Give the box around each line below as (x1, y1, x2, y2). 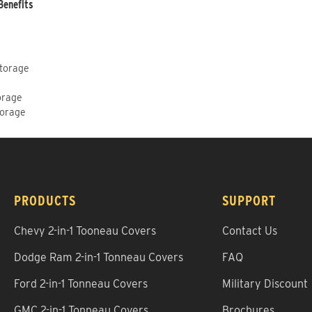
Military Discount (221, 276, 308, 290)
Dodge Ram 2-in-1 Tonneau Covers (14, 250, 183, 264)
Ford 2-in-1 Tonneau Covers (14, 276, 148, 290)
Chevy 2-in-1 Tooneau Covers (14, 224, 156, 237)
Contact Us (221, 224, 277, 237)
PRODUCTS (14, 192, 76, 209)
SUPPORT (221, 192, 276, 209)
